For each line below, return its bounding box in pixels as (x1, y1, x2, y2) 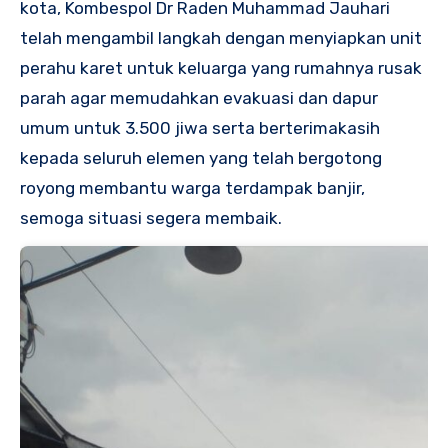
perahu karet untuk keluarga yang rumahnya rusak (20, 57, 422, 78)
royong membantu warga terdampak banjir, (20, 177, 365, 198)
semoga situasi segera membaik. (20, 207, 282, 228)
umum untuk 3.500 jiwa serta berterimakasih (20, 117, 380, 138)
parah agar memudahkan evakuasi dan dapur (20, 87, 378, 108)
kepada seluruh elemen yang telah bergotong (20, 147, 382, 168)
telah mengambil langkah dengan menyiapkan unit (20, 27, 422, 48)
